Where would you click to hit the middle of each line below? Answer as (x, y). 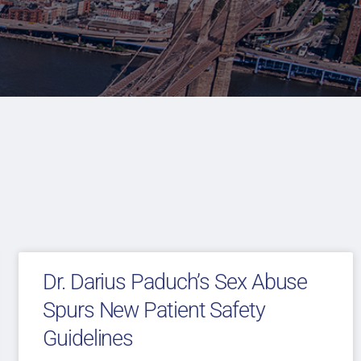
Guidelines (88, 339)
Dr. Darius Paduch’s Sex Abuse (175, 282)
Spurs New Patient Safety (154, 311)
